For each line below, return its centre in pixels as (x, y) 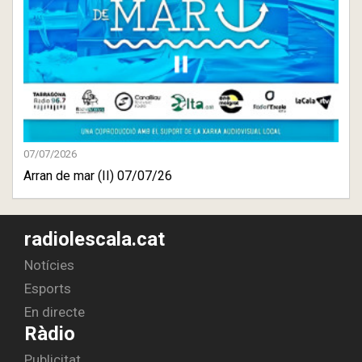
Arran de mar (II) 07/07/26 (98, 176)
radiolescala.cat (95, 240)
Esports (48, 289)
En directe (55, 312)
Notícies (49, 265)
